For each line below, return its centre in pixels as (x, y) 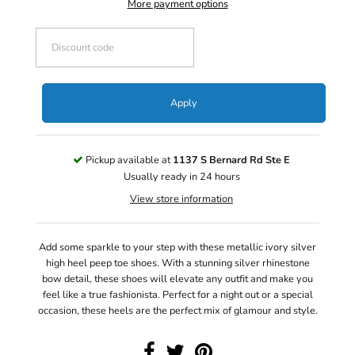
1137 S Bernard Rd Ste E (231, 160)
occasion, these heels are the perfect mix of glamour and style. (177, 311)
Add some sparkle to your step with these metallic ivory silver (177, 248)
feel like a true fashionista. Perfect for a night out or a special (177, 295)
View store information (181, 199)
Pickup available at (128, 160)
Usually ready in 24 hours (181, 177)
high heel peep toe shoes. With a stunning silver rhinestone (177, 263)
